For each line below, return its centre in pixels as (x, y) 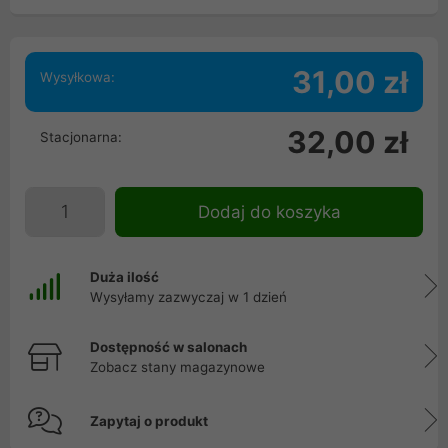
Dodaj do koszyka (269, 212)
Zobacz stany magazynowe (177, 367)
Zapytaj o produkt (149, 421)
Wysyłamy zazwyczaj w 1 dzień (188, 297)
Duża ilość (124, 277)
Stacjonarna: (81, 137)
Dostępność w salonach (168, 347)
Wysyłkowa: (77, 77)
